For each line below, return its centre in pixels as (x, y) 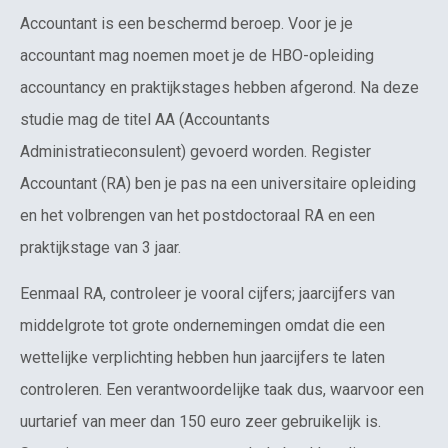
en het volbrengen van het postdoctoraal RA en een (197, 216)
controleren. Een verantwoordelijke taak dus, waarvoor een (222, 390)
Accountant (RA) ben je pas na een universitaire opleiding (218, 184)
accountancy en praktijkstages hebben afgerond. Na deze (219, 88)
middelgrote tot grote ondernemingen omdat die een (202, 326)
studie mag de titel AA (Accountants (145, 120)
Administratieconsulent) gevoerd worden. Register (195, 152)
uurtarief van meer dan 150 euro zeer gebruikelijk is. (200, 422)
